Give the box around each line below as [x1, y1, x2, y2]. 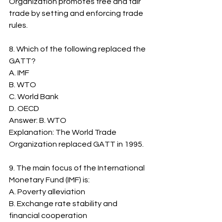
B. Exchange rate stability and [9, 200, 119, 208]
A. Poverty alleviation [9, 188, 85, 196]
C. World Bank [9, 93, 58, 101]
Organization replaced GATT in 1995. [9, 140, 144, 148]
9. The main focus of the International [9, 164, 146, 172]
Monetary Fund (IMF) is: [9, 176, 90, 184]
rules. [9, 21, 28, 29]
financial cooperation [9, 212, 87, 220]
